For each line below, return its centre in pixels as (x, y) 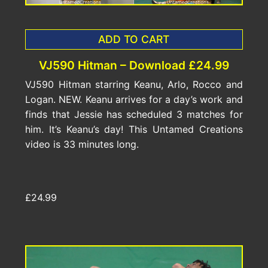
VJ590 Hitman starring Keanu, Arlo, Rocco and (134, 85)
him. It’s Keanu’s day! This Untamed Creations (134, 130)
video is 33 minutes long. (82, 144)
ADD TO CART (134, 39)
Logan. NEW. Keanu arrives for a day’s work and (134, 100)
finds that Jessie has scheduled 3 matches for (134, 115)
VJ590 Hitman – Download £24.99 (134, 66)
